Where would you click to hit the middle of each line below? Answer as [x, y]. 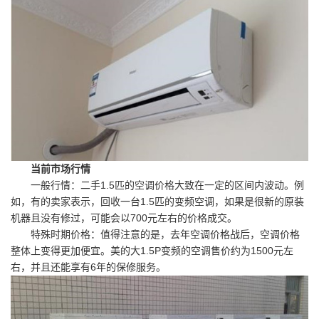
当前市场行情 [61, 169]
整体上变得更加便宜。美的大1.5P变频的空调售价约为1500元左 [152, 251]
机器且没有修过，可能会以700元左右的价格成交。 [124, 218]
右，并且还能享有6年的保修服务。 [88, 267]
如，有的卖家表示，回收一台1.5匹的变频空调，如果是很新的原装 [157, 202]
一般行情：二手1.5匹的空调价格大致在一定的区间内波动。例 [167, 185]
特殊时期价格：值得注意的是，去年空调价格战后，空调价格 [165, 235]
